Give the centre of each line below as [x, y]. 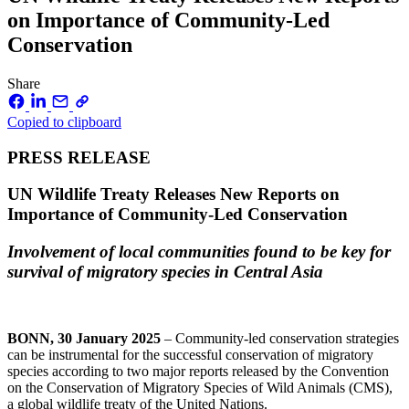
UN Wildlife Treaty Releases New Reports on [173, 194]
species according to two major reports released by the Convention [198, 371]
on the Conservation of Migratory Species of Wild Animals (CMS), [200, 387]
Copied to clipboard [64, 121]
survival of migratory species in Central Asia [168, 272]
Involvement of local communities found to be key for [199, 252]
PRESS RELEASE [79, 157]
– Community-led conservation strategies [282, 338]
